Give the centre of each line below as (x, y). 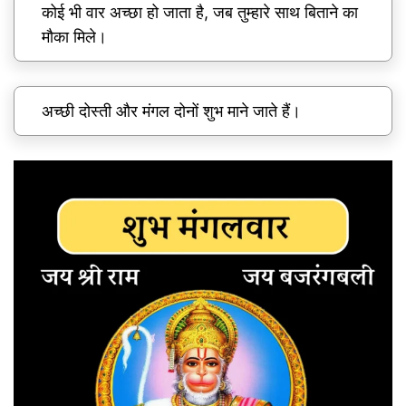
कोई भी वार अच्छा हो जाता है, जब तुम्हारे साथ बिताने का (200, 13)
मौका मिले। (74, 37)
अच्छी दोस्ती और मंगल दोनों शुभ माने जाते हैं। (171, 111)
